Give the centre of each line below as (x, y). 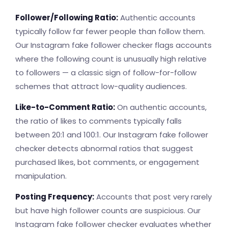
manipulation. (41, 176)
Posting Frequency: (55, 197)
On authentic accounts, (161, 107)
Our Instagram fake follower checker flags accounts (113, 45)
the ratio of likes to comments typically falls (98, 121)
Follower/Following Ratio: (67, 18)
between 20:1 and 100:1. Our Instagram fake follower (112, 135)
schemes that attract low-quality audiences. (101, 86)
